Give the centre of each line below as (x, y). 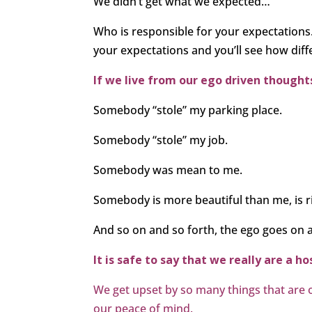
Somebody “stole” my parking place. (188, 110)
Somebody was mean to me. (168, 170)
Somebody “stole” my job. (161, 140)
